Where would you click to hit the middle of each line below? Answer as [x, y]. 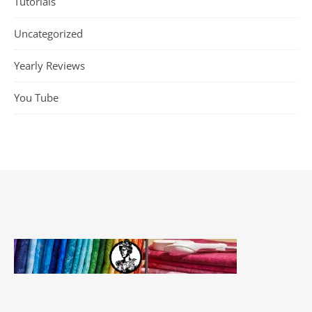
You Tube [36, 97]
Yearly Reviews [49, 65]
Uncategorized [48, 33]
